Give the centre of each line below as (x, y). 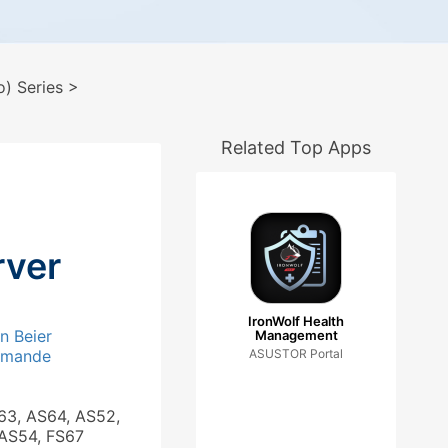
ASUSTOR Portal (296, 353)
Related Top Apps (296, 147)
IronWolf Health (296, 321)
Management (296, 335)
